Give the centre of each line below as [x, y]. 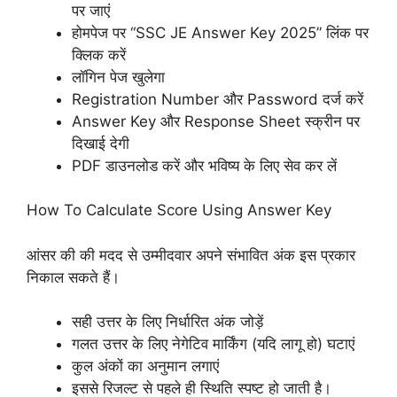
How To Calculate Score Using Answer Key [179, 210]
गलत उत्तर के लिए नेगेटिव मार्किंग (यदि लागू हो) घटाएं [213, 344]
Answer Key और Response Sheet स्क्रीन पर [216, 121]
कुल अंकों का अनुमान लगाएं [145, 366]
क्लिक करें [99, 54]
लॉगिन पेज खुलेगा [118, 77]
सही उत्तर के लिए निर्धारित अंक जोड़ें [167, 322]
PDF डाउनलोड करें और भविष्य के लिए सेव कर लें [204, 165]
